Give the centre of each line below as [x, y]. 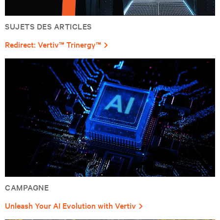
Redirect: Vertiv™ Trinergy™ [53, 44]
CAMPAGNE [27, 187]
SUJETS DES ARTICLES [48, 26]
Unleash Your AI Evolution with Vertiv [70, 205]
